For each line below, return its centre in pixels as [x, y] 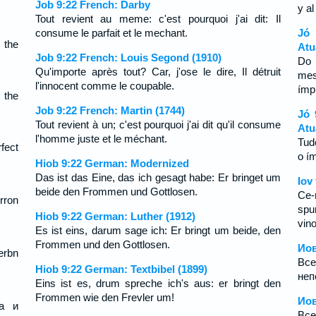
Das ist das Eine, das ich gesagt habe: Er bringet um [158, 177]
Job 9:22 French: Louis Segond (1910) [128, 57]
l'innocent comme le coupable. [104, 86]
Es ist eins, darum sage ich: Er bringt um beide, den [158, 230]
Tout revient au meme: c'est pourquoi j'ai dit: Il [158, 19]
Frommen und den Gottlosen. [102, 244]
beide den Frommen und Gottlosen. [116, 192]
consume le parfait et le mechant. [111, 33]
